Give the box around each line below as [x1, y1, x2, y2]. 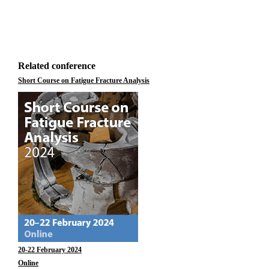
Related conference [18, 61, 95, 71]
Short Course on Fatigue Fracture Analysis [18, 76, 150, 85]
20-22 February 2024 [18, 246, 82, 254]
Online [18, 259, 38, 267]
